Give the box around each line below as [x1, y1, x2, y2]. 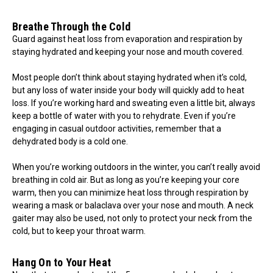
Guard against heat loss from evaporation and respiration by [12, 34, 243, 44]
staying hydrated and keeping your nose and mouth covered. [12, 47, 244, 57]
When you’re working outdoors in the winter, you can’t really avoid [12, 162, 260, 172]
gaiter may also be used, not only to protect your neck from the [12, 213, 252, 223]
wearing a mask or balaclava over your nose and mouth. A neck [12, 200, 253, 210]
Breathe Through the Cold [12, 20, 130, 33]
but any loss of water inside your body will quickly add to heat [12, 85, 244, 95]
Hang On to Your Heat [12, 256, 111, 269]
